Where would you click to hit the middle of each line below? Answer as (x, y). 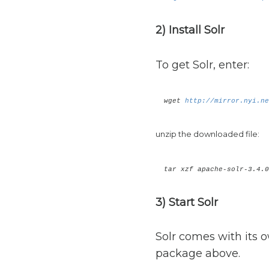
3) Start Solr (186, 202)
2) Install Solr (190, 30)
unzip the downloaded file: (207, 134)
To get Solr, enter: (202, 65)
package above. (198, 253)
